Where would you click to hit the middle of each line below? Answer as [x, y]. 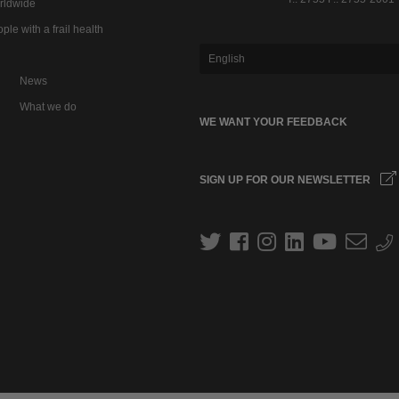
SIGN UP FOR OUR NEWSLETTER [286, 180]
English [226, 59]
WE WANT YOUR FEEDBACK [273, 122]
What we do [48, 106]
